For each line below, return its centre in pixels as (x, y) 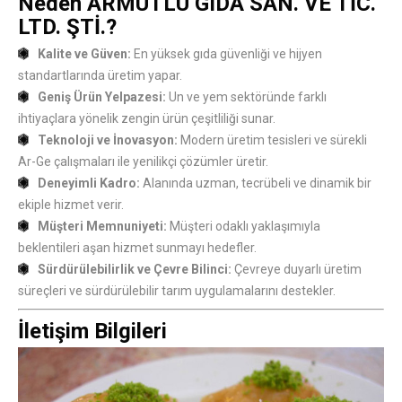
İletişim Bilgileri (92, 332)
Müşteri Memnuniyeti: (102, 227)
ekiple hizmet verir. (71, 205)
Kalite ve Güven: (84, 54)
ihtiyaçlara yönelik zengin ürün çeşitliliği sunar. (147, 119)
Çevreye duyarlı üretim (297, 270)
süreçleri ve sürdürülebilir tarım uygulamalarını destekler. (177, 291)
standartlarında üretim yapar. (100, 76)
